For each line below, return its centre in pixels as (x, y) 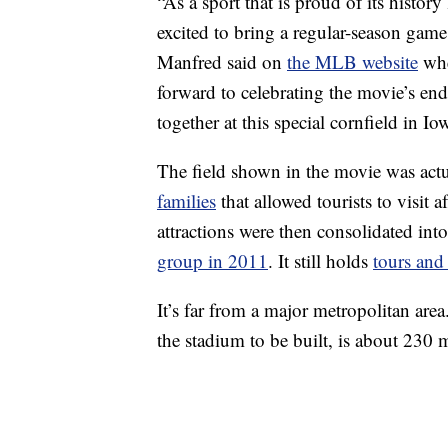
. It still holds (320, 261)
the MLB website (352, 62)
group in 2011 (212, 261)
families (186, 201)
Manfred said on (222, 62)
